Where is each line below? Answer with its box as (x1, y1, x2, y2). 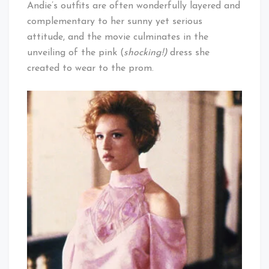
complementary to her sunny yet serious (27, 17, 202, 27)
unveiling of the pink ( (27, 48, 124, 58)
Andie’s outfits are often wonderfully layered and (27, 1, 240, 11)
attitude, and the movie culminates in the (27, 32, 208, 43)
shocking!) (124, 48, 167, 58)
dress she (167, 48, 210, 58)
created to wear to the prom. (27, 64, 154, 74)
